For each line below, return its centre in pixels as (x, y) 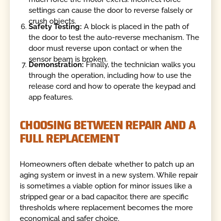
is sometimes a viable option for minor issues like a (106, 186)
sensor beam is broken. (68, 59)
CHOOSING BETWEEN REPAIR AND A (108, 125)
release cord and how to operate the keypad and (112, 87)
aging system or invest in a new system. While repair (109, 175)
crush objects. (53, 21)
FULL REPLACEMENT (70, 138)
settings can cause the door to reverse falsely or (111, 10)
